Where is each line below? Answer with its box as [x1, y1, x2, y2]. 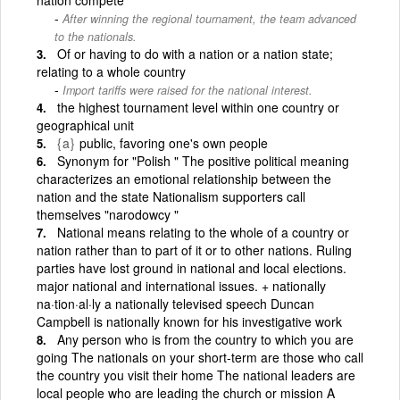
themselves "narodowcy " [37, 204, 179, 223]
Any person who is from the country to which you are [57, 329, 354, 348]
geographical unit [37, 115, 134, 134]
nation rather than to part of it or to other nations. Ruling [37, 240, 352, 259]
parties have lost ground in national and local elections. [37, 258, 346, 277]
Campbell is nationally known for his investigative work [37, 312, 342, 330]
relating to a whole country [37, 62, 186, 80]
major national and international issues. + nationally [37, 276, 326, 295]
